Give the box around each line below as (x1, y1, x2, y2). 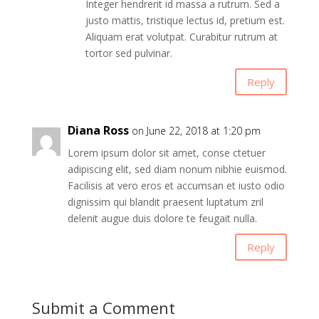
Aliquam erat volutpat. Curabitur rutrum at (85, 30, 278, 43)
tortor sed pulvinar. (85, 46, 172, 60)
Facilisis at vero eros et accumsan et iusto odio (67, 179, 285, 192)
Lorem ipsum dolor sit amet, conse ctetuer (67, 146, 266, 159)
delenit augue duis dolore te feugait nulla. (67, 211, 257, 225)
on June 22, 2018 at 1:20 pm (131, 124, 261, 137)
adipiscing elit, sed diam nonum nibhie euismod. (67, 162, 287, 176)
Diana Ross (67, 122, 129, 138)
